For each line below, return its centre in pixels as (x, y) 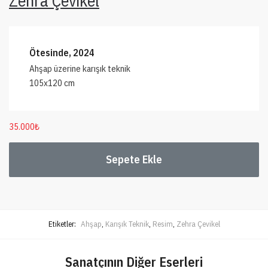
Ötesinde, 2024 (62, 52)
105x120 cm (52, 83)
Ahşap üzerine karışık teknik (80, 68)
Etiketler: (63, 224)
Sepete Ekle (134, 159)
